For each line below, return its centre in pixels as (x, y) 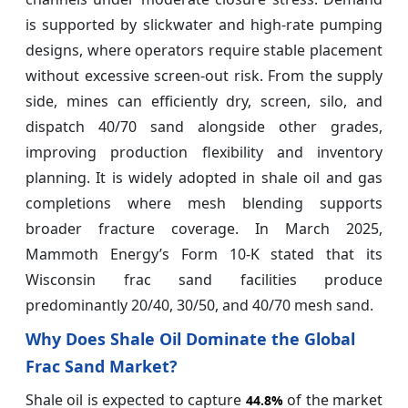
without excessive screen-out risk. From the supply (204, 76)
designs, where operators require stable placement (204, 51)
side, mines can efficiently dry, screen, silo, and (204, 102)
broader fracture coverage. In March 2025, (204, 229)
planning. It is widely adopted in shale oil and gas (204, 178)
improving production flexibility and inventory (204, 153)
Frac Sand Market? (102, 367)
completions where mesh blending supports (204, 204)
